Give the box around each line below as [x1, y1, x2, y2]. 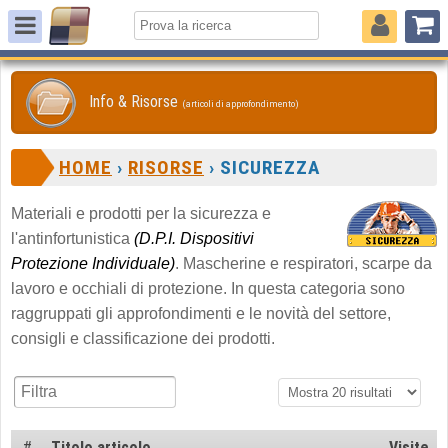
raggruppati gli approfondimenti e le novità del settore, [11, 305, 391, 322]
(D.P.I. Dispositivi [134, 230, 254, 247]
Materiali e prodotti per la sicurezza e [11, 205, 271, 222]
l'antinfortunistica [11, 230, 134, 247]
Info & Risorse [89, 92, 182, 111]
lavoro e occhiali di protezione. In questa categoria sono [11, 280, 405, 297]
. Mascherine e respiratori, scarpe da [175, 255, 432, 272]
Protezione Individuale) [11, 255, 175, 272]
